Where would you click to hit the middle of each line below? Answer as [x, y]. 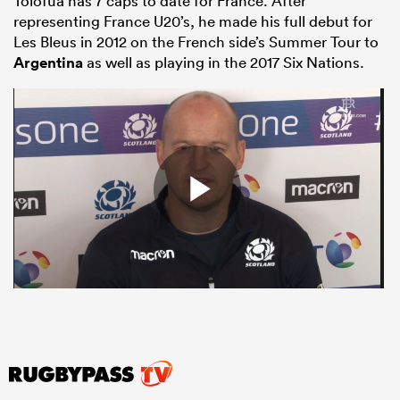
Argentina [48, 62]
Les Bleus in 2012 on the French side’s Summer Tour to [196, 41]
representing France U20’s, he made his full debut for [193, 21]
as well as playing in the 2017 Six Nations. [224, 62]
